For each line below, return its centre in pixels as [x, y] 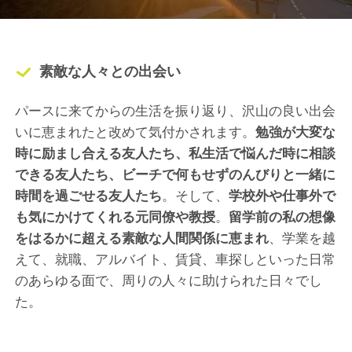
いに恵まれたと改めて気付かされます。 [136, 132]
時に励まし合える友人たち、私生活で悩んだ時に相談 [176, 153]
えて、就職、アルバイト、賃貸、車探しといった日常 [176, 259]
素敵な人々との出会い [110, 72]
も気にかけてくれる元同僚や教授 [115, 217]
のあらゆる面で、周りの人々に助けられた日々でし [169, 280]
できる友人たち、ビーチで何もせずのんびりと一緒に [176, 174]
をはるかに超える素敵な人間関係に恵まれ [142, 238]
